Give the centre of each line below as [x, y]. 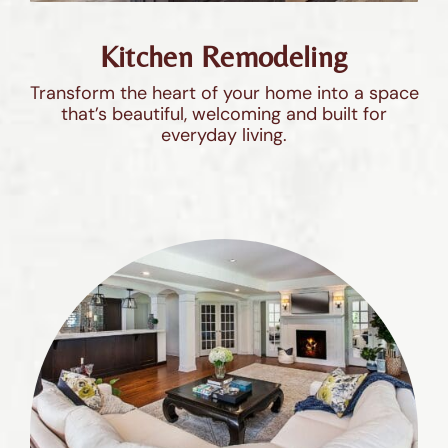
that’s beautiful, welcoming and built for [224, 114]
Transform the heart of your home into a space [224, 93]
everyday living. [224, 135]
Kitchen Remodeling [224, 57]
